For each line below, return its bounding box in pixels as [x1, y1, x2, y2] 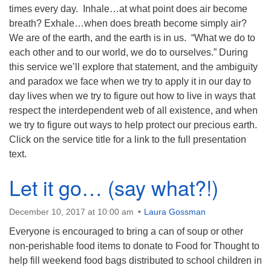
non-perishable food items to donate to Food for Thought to [9, 241, 260, 251]
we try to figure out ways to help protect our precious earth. [9, 120, 257, 130]
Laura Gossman [144, 207, 206, 217]
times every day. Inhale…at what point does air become [9, 4, 247, 14]
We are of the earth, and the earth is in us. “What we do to [9, 33, 255, 43]
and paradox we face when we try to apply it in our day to [9, 76, 251, 87]
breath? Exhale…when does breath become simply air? [9, 18, 247, 28]
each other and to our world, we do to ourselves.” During [9, 47, 248, 57]
